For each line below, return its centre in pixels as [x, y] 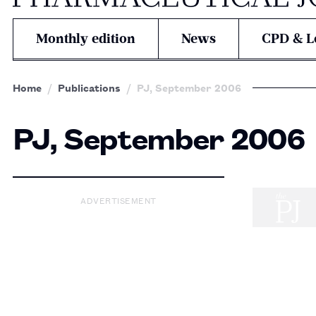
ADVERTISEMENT [119, 200]
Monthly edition [86, 38]
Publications [89, 87]
